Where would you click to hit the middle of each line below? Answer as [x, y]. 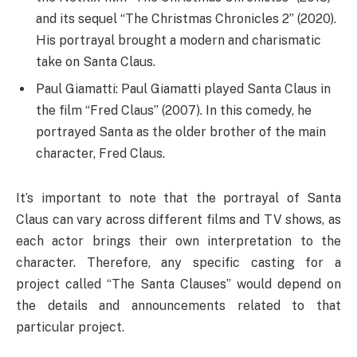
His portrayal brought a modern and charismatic [178, 41]
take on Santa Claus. [96, 62]
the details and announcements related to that [178, 305]
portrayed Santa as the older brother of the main [181, 132]
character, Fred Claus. [100, 154]
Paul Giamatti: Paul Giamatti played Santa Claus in [183, 89]
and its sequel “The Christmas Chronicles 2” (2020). [186, 19]
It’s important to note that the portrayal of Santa [178, 198]
